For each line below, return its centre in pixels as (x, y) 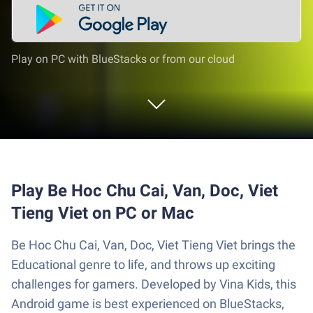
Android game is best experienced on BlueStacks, (148, 304)
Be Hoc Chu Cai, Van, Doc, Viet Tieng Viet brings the (153, 245)
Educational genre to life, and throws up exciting (143, 264)
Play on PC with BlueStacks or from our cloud (123, 59)
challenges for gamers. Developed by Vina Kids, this (154, 284)
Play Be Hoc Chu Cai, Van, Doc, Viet (145, 191)
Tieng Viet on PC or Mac (103, 213)
